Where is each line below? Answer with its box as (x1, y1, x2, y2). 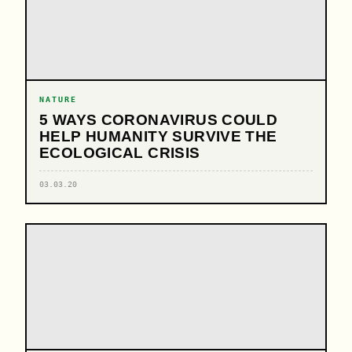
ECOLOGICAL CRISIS (39, 144, 200, 161)
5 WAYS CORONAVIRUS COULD (39, 111, 278, 128)
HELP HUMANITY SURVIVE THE (39, 127, 277, 145)
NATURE (39, 94, 77, 104)
